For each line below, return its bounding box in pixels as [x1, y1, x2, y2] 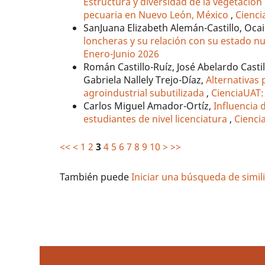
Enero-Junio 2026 [83, 47, 160, 60]
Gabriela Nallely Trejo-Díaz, [83, 73, 206, 86]
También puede [60, 170, 132, 184]
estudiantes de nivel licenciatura [83, 112, 230, 125]
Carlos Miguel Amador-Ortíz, [83, 99, 214, 112]
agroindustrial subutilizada [83, 86, 207, 99]
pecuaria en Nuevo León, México [83, 8, 231, 21]
